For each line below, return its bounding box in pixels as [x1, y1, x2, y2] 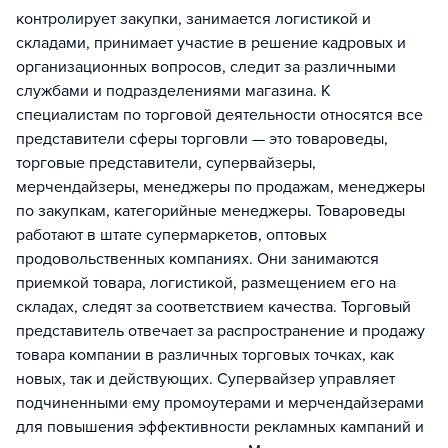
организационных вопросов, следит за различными [16, 57, 396, 78]
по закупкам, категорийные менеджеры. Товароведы [16, 201, 405, 222]
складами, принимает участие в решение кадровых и [16, 33, 406, 54]
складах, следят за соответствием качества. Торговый [16, 297, 411, 318]
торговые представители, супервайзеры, [16, 153, 316, 174]
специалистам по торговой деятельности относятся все [16, 105, 423, 126]
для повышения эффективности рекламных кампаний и [16, 417, 424, 438]
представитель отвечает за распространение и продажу [16, 321, 425, 342]
